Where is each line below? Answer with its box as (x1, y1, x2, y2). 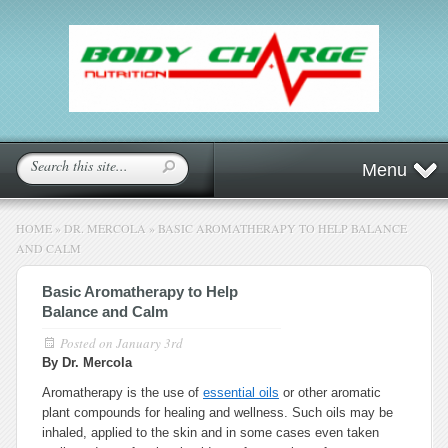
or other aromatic (279, 385, 381, 400)
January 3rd (116, 334, 183, 352)
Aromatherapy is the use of (42, 385, 203, 400)
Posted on (60, 334, 116, 352)
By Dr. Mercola (42, 355, 132, 370)
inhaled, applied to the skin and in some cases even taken (42, 425, 379, 440)
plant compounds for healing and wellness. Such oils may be (42, 405, 393, 420)
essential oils (203, 385, 279, 400)
